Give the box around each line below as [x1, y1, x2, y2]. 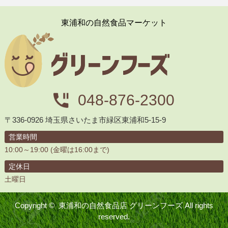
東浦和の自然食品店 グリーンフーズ [59, 201, 183, 210]
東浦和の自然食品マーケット [61, 18, 167, 27]
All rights [183, 201, 213, 210]
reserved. [98, 212, 130, 221]
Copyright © [15, 201, 59, 210]
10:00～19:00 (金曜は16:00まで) [4, 145, 109, 154]
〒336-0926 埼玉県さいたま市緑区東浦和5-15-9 [4, 115, 166, 124]
